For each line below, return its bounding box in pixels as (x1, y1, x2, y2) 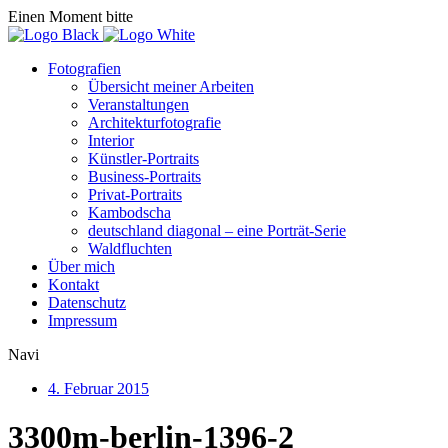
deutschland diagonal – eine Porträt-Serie (88, 222, 346, 239)
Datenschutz (48, 294, 126, 311)
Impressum (48, 312, 117, 329)
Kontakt (48, 276, 99, 293)
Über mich (48, 258, 115, 275)
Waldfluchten (88, 240, 172, 257)
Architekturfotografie (88, 114, 221, 131)
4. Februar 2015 (48, 380, 149, 397)
